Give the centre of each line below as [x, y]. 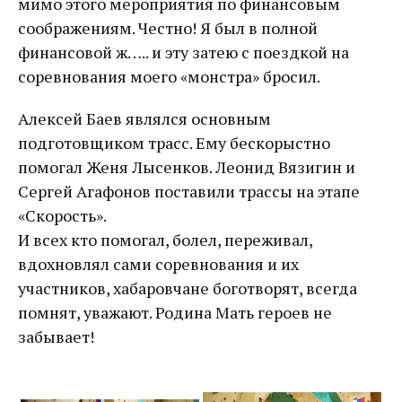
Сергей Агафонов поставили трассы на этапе [189, 192]
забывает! [56, 337]
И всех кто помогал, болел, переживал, [165, 240]
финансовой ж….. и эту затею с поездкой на [184, 52]
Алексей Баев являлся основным [144, 119]
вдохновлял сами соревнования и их [158, 264]
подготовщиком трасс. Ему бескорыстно [174, 143]
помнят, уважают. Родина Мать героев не [175, 313]
